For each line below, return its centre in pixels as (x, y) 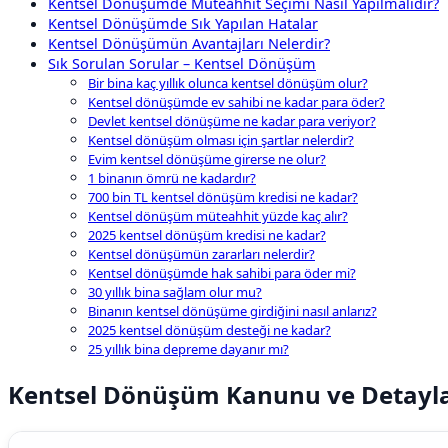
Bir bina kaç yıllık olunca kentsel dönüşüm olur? (228, 83)
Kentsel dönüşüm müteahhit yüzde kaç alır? (218, 216)
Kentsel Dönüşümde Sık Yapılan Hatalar (183, 24)
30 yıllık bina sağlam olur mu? (175, 292)
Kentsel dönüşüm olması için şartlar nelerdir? (221, 140)
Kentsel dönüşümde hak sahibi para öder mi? (222, 273)
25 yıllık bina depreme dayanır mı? (188, 349)
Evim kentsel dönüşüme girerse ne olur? (207, 159)
